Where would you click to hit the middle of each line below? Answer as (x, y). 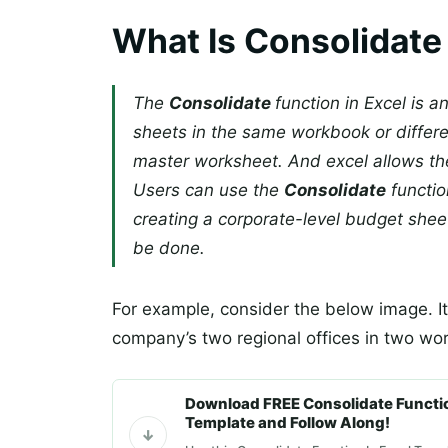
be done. (169, 248)
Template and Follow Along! (287, 422)
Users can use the (208, 190)
